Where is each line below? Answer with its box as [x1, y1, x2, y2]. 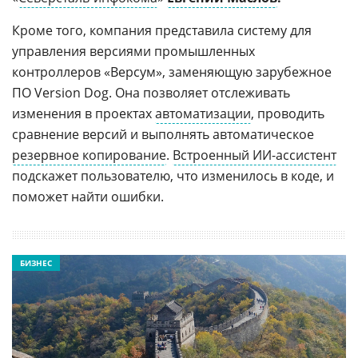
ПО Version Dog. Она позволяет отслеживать [12, 84, 290, 101]
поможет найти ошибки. [12, 188, 164, 205]
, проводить [251, 105, 324, 122]
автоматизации [155, 105, 251, 122]
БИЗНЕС [20, 257, 52, 268]
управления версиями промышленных [12, 42, 255, 60]
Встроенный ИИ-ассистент [173, 146, 336, 164]
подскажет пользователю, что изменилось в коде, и [12, 167, 334, 185]
